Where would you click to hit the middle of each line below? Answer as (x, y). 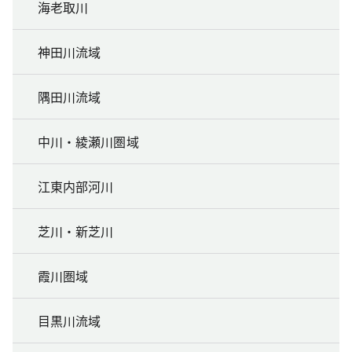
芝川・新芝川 (76, 231)
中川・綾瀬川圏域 (88, 142)
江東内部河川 (76, 187)
